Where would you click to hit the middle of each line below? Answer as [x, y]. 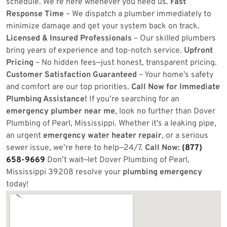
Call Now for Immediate [176, 87]
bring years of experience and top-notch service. [95, 51]
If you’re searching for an [133, 99]
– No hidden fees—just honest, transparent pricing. [125, 63]
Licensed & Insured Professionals [69, 39]
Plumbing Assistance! [47, 99]
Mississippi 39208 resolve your [64, 172]
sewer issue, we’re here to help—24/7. [75, 148]
